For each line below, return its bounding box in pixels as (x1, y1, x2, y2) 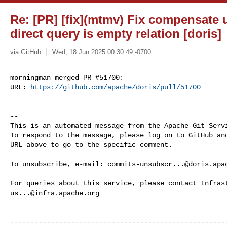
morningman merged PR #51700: (10, 73, 124, 82)
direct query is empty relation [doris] (10, 27, 221, 41)
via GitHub (10, 48, 41, 56)
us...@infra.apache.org (10, 188, 99, 197)
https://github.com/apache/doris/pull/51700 (30, 83, 201, 91)
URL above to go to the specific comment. (10, 140, 172, 149)
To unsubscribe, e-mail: (10, 160, 107, 168)
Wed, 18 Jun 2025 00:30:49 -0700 (52, 48, 151, 56)
